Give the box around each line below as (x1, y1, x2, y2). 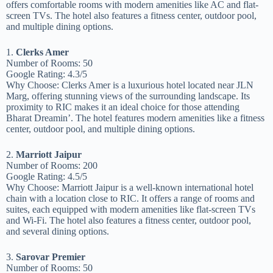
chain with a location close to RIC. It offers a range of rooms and (6, 193, 255, 204)
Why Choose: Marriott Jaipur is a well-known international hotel (6, 182, 253, 193)
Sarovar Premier (16, 251, 85, 262)
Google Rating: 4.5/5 (6, 171, 87, 182)
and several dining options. (6, 225, 109, 236)
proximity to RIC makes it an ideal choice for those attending (6, 101, 239, 112)
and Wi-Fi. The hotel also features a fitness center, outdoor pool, (6, 214, 251, 225)
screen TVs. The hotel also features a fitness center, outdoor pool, (6, 10, 257, 21)
